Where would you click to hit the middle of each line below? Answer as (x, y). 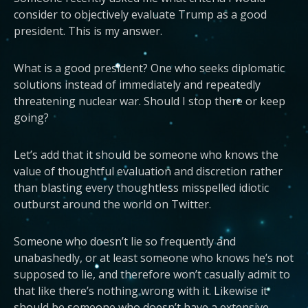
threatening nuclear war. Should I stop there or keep (150, 101)
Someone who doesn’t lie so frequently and (125, 241)
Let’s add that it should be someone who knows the (146, 155)
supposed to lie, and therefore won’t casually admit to (152, 274)
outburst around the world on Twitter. (112, 204)
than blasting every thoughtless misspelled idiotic (141, 188)
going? (31, 118)
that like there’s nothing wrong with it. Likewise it (141, 291)
